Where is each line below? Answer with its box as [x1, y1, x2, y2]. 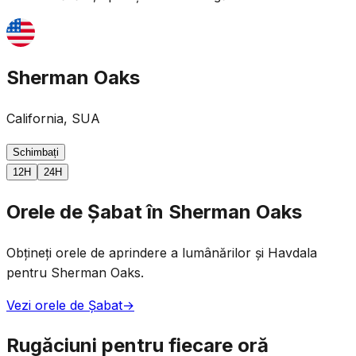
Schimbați [13, 145, 59, 158]
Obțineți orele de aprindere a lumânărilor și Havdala [6, 244, 317, 261]
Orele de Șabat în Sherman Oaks [6, 199, 302, 223]
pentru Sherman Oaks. [6, 264, 144, 281]
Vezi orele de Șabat [6, 296, 122, 313]
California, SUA [6, 110, 100, 126]
